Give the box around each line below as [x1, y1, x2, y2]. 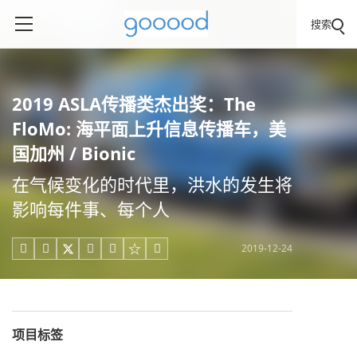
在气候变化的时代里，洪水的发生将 [12, 172, 292, 196]
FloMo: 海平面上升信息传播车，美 [12, 116, 286, 140]
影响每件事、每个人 [12, 197, 170, 221]
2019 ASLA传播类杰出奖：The [12, 92, 256, 116]
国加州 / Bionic [12, 141, 135, 165]
